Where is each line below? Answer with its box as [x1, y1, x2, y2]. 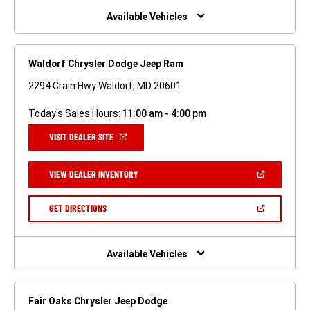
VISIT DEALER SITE [49, 130, 113, 143]
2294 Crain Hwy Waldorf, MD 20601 [28, 80, 181, 91]
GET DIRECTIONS [48, 201, 107, 214]
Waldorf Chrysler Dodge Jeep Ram [28, 57, 183, 69]
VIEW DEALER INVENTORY [49, 167, 138, 180]
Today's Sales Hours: [28, 107, 120, 119]
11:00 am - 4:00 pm [121, 107, 206, 119]
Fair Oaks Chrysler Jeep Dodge [28, 295, 167, 307]
